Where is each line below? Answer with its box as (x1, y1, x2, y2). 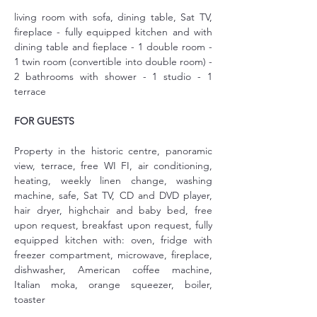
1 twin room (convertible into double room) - (14, 55, 212, 68)
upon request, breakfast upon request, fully (14, 219, 212, 231)
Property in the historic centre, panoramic (14, 144, 212, 157)
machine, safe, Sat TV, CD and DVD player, (14, 189, 212, 202)
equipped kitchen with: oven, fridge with (14, 234, 212, 246)
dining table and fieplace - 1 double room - (14, 40, 212, 53)
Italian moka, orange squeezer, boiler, (14, 278, 212, 291)
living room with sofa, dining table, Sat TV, (14, 11, 212, 23)
